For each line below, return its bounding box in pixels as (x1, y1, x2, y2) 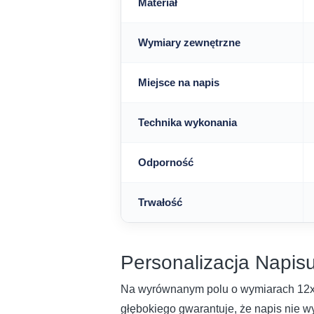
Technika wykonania (138, 116, 237, 128)
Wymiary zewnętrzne (138, 36, 240, 48)
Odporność (138, 156, 193, 168)
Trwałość (138, 196, 182, 208)
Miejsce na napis (138, 76, 219, 88)
